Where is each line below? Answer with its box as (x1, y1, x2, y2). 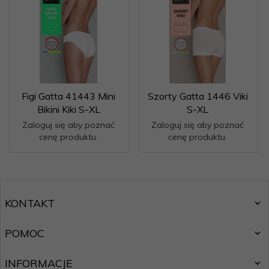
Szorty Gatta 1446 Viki (147, 90, 248, 102)
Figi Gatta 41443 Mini (22, 90, 115, 102)
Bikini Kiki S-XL (37, 103, 100, 115)
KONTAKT (5, 196, 55, 210)
